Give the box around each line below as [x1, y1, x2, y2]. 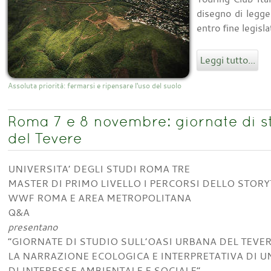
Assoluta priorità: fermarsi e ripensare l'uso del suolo [7, 80, 181, 91]
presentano [7, 220, 57, 234]
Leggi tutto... [199, 53, 255, 67]
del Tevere [7, 130, 82, 147]
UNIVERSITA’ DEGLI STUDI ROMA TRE [7, 162, 190, 176]
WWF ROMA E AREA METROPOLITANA [7, 191, 191, 205]
